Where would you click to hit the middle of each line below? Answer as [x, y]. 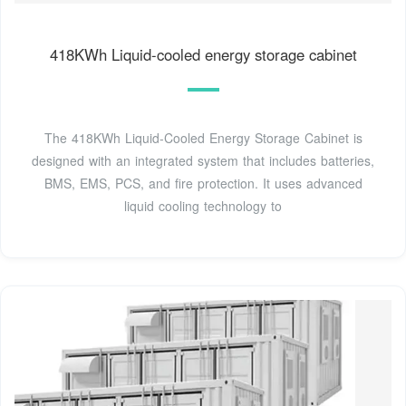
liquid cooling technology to [203, 205]
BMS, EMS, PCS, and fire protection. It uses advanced [203, 183]
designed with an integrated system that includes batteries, [203, 160]
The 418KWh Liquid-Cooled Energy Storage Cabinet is [203, 137]
